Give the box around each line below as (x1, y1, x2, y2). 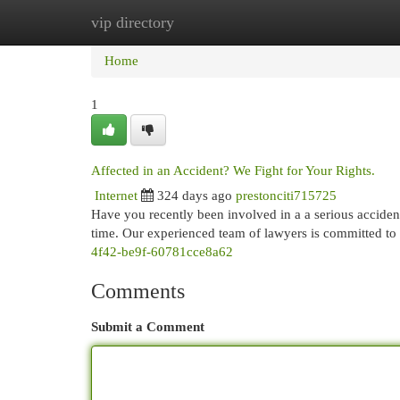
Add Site (303, 15, 351, 29)
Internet (95, 188, 137, 203)
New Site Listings (179, 15, 276, 29)
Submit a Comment (91, 320, 204, 334)
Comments (91, 279, 185, 303)
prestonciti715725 (236, 188, 337, 203)
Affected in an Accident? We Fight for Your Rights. (91, 162, 375, 178)
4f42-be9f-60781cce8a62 (91, 245, 233, 259)
